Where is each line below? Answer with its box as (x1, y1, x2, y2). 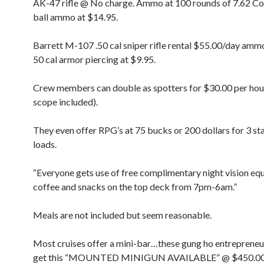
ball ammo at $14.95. (33, 11, 118, 22)
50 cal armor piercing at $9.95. (33, 54, 156, 65)
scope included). (33, 96, 98, 107)
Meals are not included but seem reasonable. (33, 209, 212, 220)
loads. (33, 138, 57, 150)
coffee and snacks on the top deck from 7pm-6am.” (33, 181, 237, 192)
